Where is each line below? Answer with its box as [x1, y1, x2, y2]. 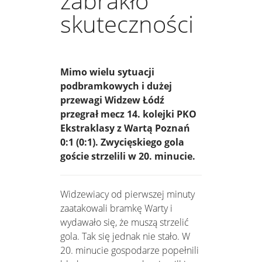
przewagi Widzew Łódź [60, 94, 164, 107]
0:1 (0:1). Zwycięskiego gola [60, 136, 184, 149]
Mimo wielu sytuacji [60, 65, 154, 79]
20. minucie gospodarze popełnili [60, 244, 199, 257]
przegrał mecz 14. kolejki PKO [60, 108, 196, 121]
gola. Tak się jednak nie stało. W [60, 230, 190, 243]
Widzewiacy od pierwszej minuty [60, 188, 195, 201]
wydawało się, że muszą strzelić [60, 216, 189, 229]
